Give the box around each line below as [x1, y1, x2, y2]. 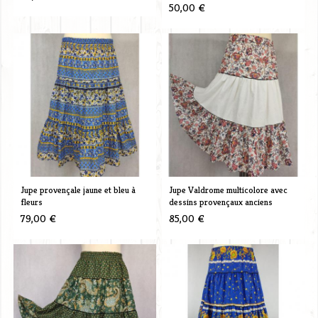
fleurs [20, 195, 43, 208]
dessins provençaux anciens [168, 195, 273, 208]
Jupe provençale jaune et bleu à [20, 183, 136, 196]
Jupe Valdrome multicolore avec [168, 183, 287, 196]
